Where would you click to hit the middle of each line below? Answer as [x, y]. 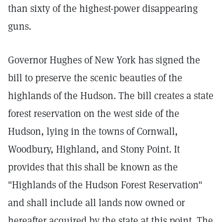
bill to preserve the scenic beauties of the [95, 78]
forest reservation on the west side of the [94, 113]
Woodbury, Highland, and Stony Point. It [94, 149]
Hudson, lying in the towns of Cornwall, [93, 131]
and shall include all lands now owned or [96, 203]
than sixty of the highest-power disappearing [103, 8]
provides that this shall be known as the [93, 167]
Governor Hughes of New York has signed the [104, 60]
